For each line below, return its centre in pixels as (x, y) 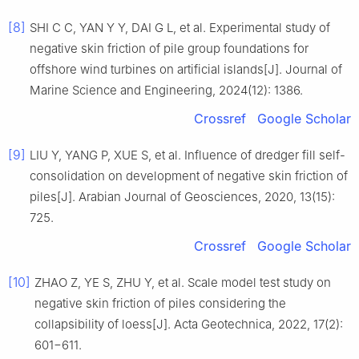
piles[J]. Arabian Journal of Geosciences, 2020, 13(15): (182, 197)
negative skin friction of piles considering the (160, 304)
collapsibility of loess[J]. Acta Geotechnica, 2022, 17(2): (189, 325)
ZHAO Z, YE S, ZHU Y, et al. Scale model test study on (183, 283)
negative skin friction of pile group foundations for (169, 49)
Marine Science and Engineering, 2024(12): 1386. (166, 91)
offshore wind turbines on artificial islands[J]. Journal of (186, 70)
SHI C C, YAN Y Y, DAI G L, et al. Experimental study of (180, 28)
